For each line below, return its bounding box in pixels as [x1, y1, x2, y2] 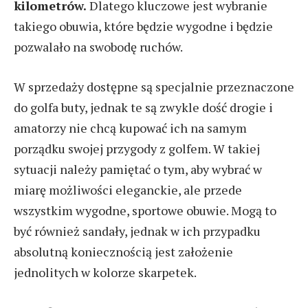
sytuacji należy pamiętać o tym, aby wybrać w [14, 160, 262, 177]
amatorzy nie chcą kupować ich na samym [14, 119, 247, 136]
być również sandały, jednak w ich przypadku [14, 222, 261, 239]
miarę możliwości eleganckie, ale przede [14, 181, 242, 198]
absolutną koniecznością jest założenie [14, 243, 233, 260]
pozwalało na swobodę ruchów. [14, 38, 183, 56]
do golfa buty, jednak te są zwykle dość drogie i [14, 98, 273, 115]
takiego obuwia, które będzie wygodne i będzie [14, 18, 273, 35]
